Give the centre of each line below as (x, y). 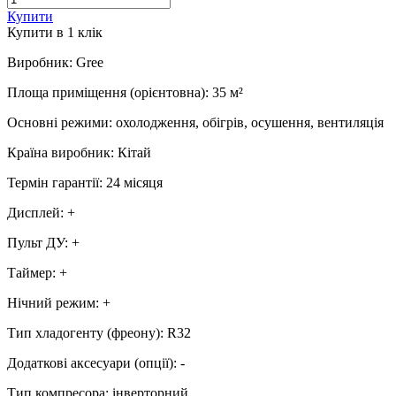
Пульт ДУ (36, 243)
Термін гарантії (53, 183)
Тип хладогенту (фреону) (84, 333)
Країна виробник (59, 153)
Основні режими (58, 123)
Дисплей (34, 213)
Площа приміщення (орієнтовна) (106, 93)
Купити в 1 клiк (55, 33)
